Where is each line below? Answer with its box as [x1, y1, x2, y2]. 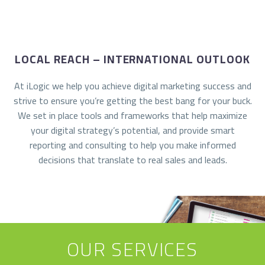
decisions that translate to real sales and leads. [38, 150, 227, 169]
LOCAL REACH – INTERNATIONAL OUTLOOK [15, 49, 250, 70]
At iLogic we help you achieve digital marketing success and [14, 76, 251, 95]
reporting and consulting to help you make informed [29, 135, 236, 154]
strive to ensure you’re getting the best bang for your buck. [13, 91, 252, 109]
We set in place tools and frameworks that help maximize [18, 106, 247, 124]
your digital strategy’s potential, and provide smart [30, 121, 235, 139]
